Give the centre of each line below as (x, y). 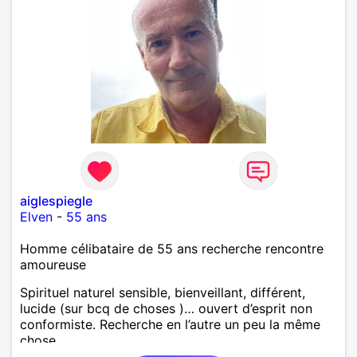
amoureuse (53, 264)
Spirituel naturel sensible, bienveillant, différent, (163, 292)
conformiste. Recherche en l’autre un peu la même (170, 324)
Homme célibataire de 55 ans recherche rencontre (172, 248)
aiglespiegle (56, 200)
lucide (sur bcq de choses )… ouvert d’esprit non (166, 308)
